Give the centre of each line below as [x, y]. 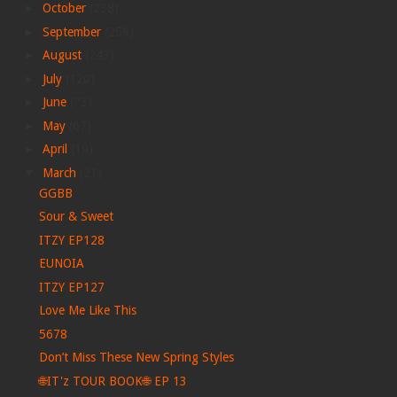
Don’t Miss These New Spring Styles [136, 357]
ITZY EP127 [71, 287]
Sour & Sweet [76, 216]
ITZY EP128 [71, 240]
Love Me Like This [87, 310]
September [73, 31]
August [63, 55]
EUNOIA [61, 263]
